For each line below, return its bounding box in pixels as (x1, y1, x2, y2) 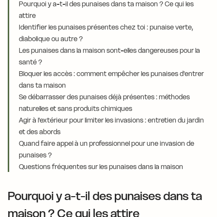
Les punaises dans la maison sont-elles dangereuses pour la (19, 46, 200, 55)
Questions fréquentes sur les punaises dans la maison (19, 162, 183, 171)
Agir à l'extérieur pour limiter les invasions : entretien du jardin (19, 116, 204, 124)
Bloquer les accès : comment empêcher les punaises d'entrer (19, 69, 204, 78)
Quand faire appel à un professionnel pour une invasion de (19, 139, 194, 148)
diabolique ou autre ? (19, 34, 83, 43)
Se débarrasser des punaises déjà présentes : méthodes (19, 93, 190, 101)
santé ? (19, 58, 42, 66)
